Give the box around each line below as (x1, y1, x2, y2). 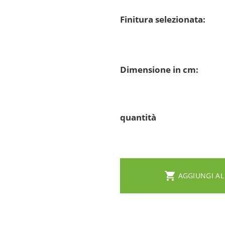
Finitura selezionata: (120, 13, 205, 25)
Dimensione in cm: (120, 63, 198, 75)
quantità (120, 111, 156, 123)
